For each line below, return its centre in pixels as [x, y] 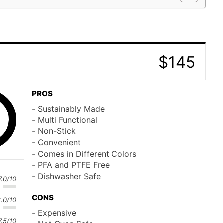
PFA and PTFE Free [74, 165]
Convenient [59, 142]
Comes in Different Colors [87, 154]
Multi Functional [67, 120]
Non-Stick [57, 131]
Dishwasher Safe [69, 176]
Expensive [57, 212]
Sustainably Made [71, 109]
